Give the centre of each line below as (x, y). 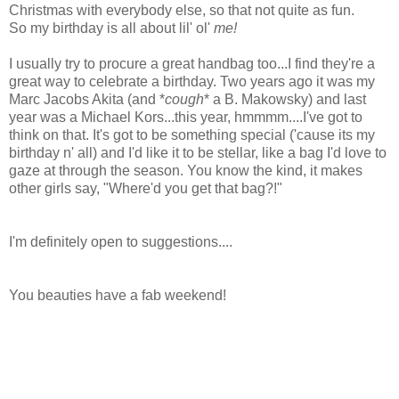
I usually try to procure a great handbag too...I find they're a (192, 63)
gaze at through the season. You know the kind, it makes (186, 170)
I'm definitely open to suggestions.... (121, 241)
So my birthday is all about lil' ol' (111, 28)
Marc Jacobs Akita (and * (87, 99)
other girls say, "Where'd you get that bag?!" (146, 188)
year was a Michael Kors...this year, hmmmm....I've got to (186, 117)
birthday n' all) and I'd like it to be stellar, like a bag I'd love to (198, 152)
